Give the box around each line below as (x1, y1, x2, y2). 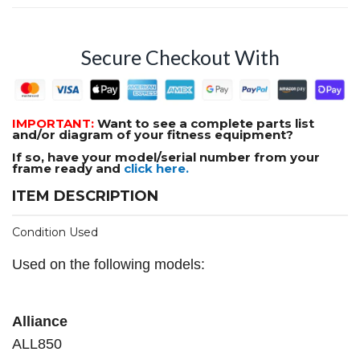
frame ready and (12, 161, 124, 177)
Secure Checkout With (80, 45, 280, 70)
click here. (124, 161, 189, 177)
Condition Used (12, 225, 98, 240)
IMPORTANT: (12, 116, 97, 132)
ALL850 (12, 336, 62, 353)
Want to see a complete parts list (97, 116, 314, 132)
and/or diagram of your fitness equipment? (12, 127, 293, 143)
